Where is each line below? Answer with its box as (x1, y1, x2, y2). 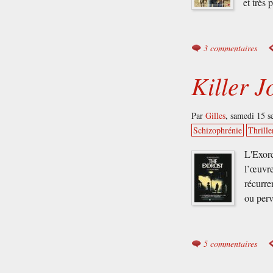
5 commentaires (204, 238, 258, 250)
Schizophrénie (193, 124, 243, 136)
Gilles (205, 110, 226, 122)
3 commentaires (204, 42, 258, 54)
